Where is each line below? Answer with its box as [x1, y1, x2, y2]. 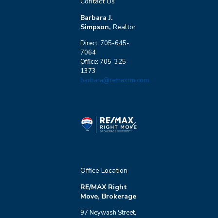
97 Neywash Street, [80, 208, 136, 217]
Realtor [113, 22, 136, 32]
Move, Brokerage [80, 192, 136, 201]
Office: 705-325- [80, 57, 129, 66]
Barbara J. [80, 13, 113, 22]
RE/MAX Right [80, 182, 127, 192]
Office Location [80, 166, 127, 175]
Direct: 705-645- [80, 38, 129, 48]
